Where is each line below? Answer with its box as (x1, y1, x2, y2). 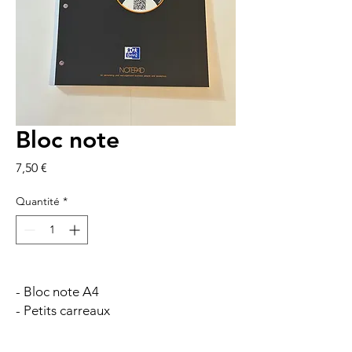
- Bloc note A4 (16, 283, 99, 299)
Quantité (16, 193, 60, 208)
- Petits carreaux (16, 302, 113, 318)
